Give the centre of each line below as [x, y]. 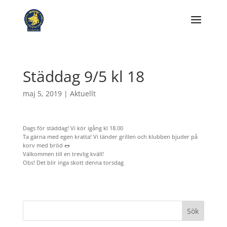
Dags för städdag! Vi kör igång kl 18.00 [73, 128]
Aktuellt [83, 93]
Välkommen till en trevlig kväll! [64, 154]
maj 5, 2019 [42, 93]
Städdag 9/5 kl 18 [83, 76]
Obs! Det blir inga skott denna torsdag [73, 162]
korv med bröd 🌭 [46, 145]
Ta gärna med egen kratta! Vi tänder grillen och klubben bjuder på [110, 137]
